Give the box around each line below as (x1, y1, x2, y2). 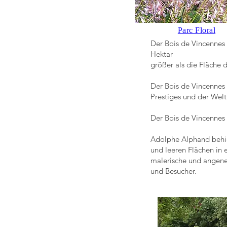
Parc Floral (177, 26, 216, 34)
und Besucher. (150, 166, 197, 176)
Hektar (150, 49, 175, 59)
